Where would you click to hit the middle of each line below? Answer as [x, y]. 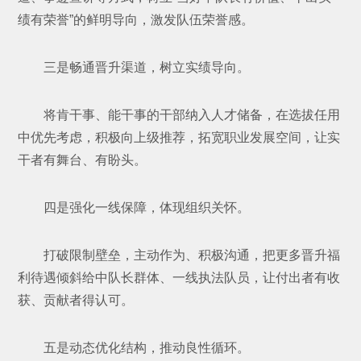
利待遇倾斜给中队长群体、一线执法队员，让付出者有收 [179, 277]
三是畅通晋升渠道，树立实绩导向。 [147, 67]
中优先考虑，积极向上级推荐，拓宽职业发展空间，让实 [179, 137]
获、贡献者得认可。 [76, 300]
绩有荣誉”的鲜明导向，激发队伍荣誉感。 [136, 19]
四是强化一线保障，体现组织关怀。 [147, 207]
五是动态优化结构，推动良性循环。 [147, 347]
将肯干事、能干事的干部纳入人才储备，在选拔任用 [192, 114]
